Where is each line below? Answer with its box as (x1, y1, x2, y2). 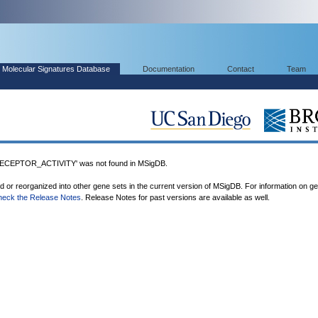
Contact (227, 65, 254, 73)
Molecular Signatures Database (2, 65, 110, 73)
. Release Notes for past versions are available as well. (81, 193, 270, 202)
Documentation (143, 65, 194, 73)
